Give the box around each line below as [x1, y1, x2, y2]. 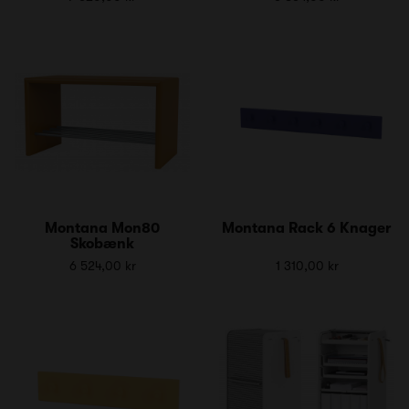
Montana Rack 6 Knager [222, 219, 392, 236]
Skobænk [70, 235, 134, 252]
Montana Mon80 [45, 219, 160, 236]
